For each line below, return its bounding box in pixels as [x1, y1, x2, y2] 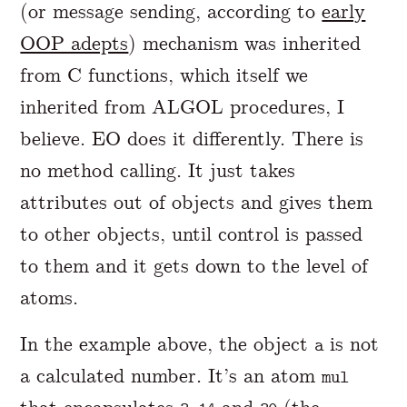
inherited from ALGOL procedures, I [20, 94, 345, 119]
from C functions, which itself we [20, 62, 309, 87]
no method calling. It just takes [20, 157, 296, 183]
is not [323, 332, 379, 357]
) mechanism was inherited [128, 30, 362, 55]
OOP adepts [20, 30, 129, 55]
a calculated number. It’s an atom [20, 363, 323, 389]
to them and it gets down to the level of [20, 253, 369, 278]
